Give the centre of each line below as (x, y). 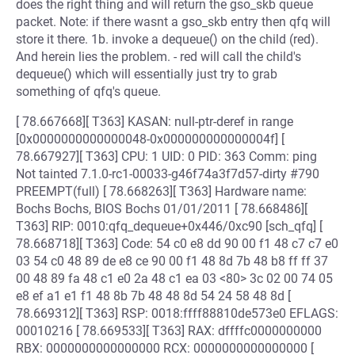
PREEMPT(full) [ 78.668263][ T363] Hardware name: (161, 191)
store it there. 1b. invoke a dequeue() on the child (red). (167, 39)
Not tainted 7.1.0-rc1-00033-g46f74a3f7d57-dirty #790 (168, 174)
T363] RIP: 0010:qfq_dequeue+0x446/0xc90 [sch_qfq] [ (169, 226)
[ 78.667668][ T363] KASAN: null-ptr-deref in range (155, 122)
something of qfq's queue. (88, 92)
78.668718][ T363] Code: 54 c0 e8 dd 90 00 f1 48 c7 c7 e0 (177, 244)
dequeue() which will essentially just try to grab (147, 74)
